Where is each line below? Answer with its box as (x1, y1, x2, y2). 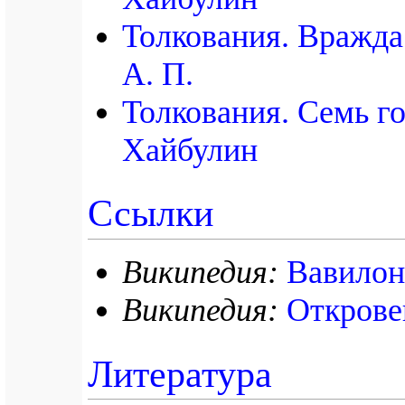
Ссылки (88, 193, 214, 235)
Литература (88, 353, 273, 395)
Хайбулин (122, 131, 258, 168)
